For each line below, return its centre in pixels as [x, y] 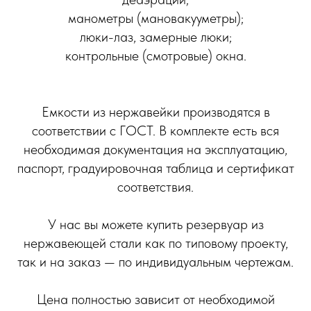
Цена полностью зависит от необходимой [155, 299]
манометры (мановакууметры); [155, 18]
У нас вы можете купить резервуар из [155, 224]
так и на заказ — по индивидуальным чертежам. [155, 261]
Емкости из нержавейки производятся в [155, 111]
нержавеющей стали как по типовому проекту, [155, 243]
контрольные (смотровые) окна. [155, 55]
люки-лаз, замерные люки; [155, 36]
